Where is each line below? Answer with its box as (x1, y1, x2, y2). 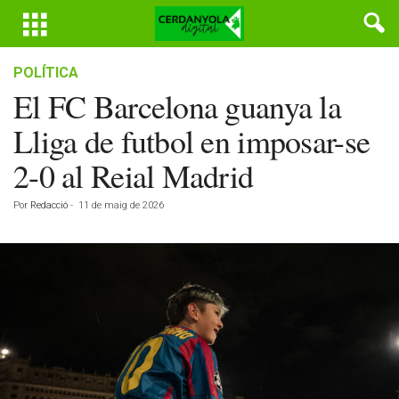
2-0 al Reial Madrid (13, 154, 254, 197)
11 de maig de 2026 (78, 199, 164, 211)
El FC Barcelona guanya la (13, 85, 341, 127)
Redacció (30, 199, 68, 211)
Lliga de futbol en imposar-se (13, 119, 370, 162)
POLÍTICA (13, 64, 78, 81)
